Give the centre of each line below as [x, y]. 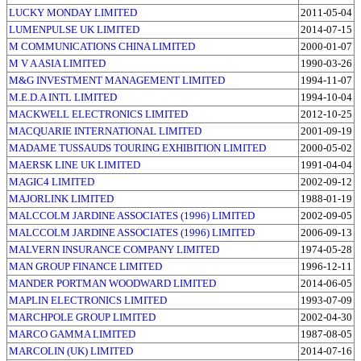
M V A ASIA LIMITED [57, 63]
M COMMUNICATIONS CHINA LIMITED [102, 46]
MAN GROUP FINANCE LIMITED [85, 266]
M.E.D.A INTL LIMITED [63, 97]
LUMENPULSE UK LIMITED [74, 29]
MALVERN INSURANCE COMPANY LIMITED [114, 249]
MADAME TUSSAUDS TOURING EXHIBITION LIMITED [137, 147]
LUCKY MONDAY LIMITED [73, 12]
